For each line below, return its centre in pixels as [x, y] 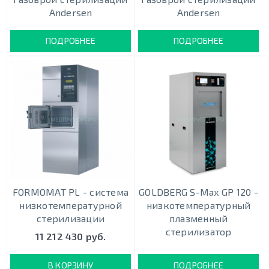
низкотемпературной [71, 205]
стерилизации [71, 219]
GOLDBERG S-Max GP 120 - [198, 192]
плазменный [198, 219]
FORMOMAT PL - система [71, 192]
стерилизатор [198, 232]
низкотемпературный [198, 205]
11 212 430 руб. [71, 236]
